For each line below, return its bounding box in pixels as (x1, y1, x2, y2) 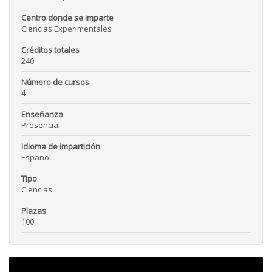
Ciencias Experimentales (21, 23, 112, 35)
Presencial (21, 120, 60, 131)
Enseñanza (21, 109, 63, 120)
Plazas (21, 205, 46, 217)
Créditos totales (21, 44, 80, 56)
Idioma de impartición (21, 141, 100, 152)
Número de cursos (21, 76, 89, 88)
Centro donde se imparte (21, 12, 114, 24)
